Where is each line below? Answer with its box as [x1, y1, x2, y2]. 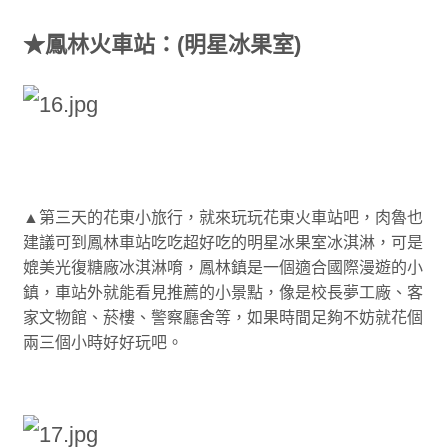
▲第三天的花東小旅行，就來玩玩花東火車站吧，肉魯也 [22, 208, 423, 226]
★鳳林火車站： [22, 31, 177, 57]
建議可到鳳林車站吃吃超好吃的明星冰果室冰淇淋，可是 [22, 233, 423, 251]
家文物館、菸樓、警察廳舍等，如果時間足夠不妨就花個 [22, 308, 423, 326]
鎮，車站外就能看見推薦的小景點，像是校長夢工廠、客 [22, 283, 423, 301]
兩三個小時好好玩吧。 [22, 333, 183, 351]
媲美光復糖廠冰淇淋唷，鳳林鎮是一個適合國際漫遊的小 [22, 258, 423, 276]
